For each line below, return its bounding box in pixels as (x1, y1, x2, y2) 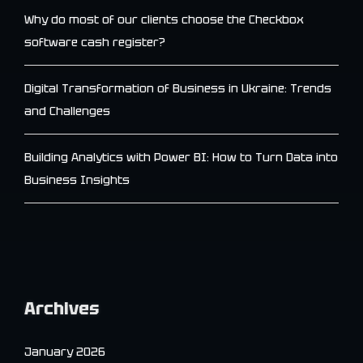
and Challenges (24, 103, 110, 118)
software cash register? (24, 34, 165, 49)
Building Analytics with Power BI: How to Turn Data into (24, 149, 338, 164)
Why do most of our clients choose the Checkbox (24, 11, 304, 27)
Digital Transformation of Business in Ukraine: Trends (24, 80, 331, 96)
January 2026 (24, 344, 105, 359)
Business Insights (24, 172, 130, 187)
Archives (24, 297, 99, 320)
